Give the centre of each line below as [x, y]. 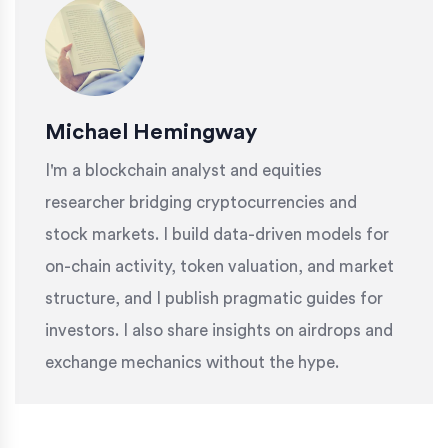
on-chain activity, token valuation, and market [219, 267]
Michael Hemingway [151, 132]
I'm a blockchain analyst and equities [183, 171]
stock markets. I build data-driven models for [217, 235]
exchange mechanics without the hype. [192, 363]
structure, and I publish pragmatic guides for [214, 299]
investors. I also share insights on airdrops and [219, 331]
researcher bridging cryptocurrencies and [201, 203]
